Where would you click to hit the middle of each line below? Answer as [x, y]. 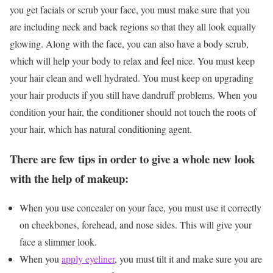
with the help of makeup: [69, 178]
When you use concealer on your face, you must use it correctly [140, 208]
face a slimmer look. [58, 242]
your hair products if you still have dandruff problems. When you [133, 95]
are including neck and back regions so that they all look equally [133, 27]
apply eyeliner [88, 259]
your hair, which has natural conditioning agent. [101, 129]
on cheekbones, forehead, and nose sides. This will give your [136, 225]
